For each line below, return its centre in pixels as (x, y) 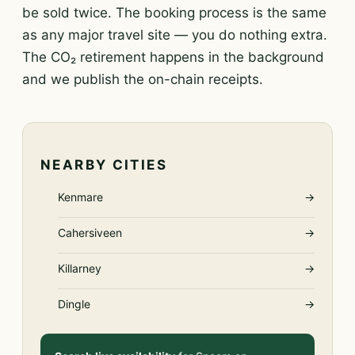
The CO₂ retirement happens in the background (173, 57)
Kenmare (80, 197)
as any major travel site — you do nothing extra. (175, 35)
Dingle (74, 304)
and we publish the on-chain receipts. (143, 79)
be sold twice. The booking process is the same (174, 13)
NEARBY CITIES (104, 165)
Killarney (80, 268)
